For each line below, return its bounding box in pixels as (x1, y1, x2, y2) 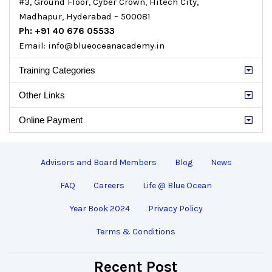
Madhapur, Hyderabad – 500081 (19, 10, 151, 22)
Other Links (19, 89, 65, 100)
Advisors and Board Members (40, 157, 157, 168)
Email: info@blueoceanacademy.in (19, 39, 165, 51)
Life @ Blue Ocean (143, 180, 212, 191)
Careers (93, 180, 124, 191)
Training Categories (19, 64, 95, 75)
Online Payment (19, 114, 83, 125)
